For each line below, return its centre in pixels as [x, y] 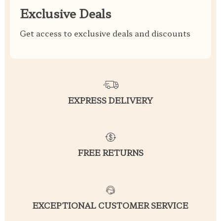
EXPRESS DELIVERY [110, 100]
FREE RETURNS [110, 153]
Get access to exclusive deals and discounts [105, 33]
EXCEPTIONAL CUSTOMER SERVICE [110, 205]
